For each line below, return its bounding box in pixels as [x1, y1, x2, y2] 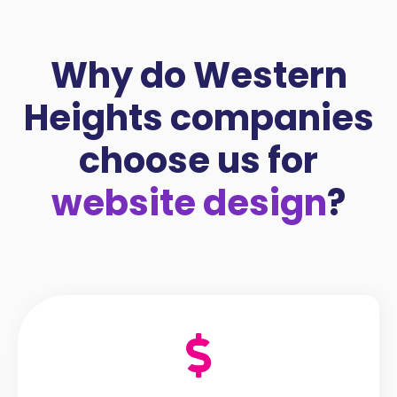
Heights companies [23, 92, 374, 143]
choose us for [79, 135, 318, 185]
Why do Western [50, 50, 347, 100]
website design [51, 177, 327, 228]
